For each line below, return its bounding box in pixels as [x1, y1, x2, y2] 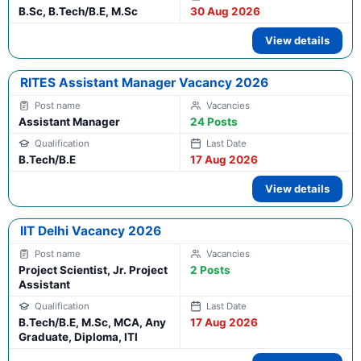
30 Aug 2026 [190, 5, 260, 19]
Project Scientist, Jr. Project [19, 263, 168, 277]
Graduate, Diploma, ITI [19, 330, 138, 344]
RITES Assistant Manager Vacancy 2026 [20, 75, 268, 91]
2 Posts [190, 263, 230, 277]
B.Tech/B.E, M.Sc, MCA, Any [19, 316, 166, 330]
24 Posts [190, 115, 238, 129]
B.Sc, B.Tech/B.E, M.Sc [19, 5, 138, 19]
